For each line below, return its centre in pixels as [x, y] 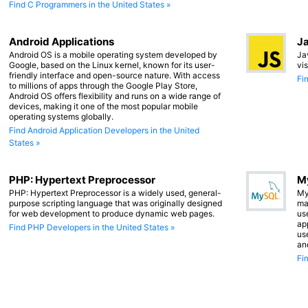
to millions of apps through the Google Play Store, [103, 86]
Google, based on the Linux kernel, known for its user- [112, 65]
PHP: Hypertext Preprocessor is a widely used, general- [115, 193]
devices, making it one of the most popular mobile [103, 107]
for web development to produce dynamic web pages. [112, 214]
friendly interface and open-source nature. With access [114, 76]
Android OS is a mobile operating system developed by [113, 55]
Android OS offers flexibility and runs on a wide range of [115, 96]
